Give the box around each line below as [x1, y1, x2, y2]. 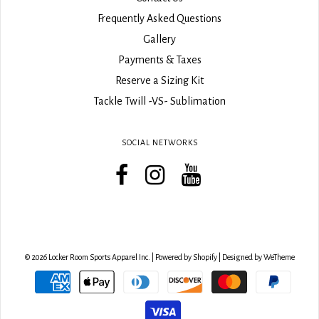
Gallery [143, 33, 176, 45]
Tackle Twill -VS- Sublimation [93, 95, 226, 107]
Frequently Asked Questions [98, 12, 221, 24]
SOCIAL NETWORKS [121, 137, 198, 147]
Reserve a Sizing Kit [115, 74, 204, 86]
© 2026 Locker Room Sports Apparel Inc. [24, 252, 150, 261]
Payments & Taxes [117, 53, 202, 66]
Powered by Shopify [155, 252, 217, 261]
